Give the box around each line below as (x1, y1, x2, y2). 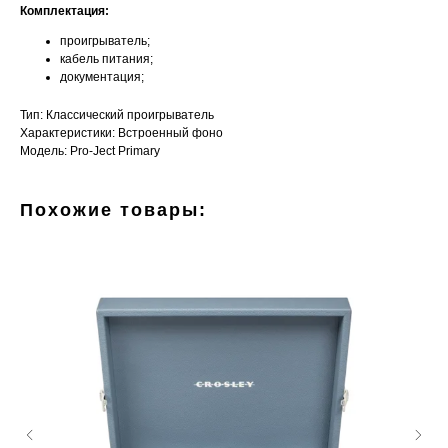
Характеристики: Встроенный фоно (20, 125, 223, 140)
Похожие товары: (20, 199, 207, 220)
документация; (60, 69, 144, 84)
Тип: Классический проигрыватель (20, 107, 214, 122)
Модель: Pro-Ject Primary (20, 143, 160, 158)
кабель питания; (60, 51, 153, 66)
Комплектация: (20, 3, 109, 18)
